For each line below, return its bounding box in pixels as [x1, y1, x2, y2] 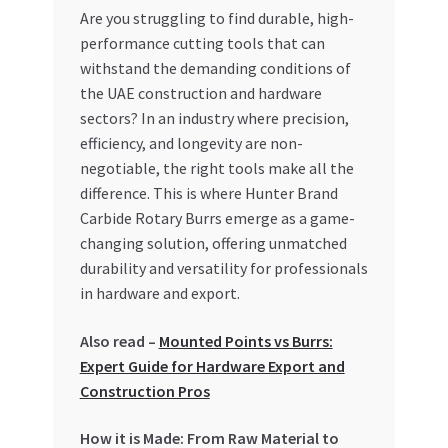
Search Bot [16, 346, 91, 367]
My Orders [16, 81, 84, 102]
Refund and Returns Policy [16, 240, 196, 261]
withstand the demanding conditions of [79, 58, 351, 79]
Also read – [79, 330, 159, 351]
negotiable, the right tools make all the [79, 158, 354, 179]
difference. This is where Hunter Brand [79, 183, 338, 204]
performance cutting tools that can [79, 33, 325, 54]
